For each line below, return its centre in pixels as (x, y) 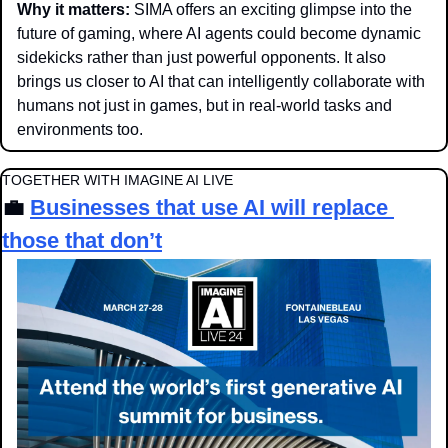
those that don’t (82, 241)
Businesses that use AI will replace (209, 208)
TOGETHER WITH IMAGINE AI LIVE (117, 180)
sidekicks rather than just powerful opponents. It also (201, 58)
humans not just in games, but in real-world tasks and (204, 106)
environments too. (80, 130)
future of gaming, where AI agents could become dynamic (219, 34)
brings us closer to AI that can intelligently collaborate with (221, 82)
